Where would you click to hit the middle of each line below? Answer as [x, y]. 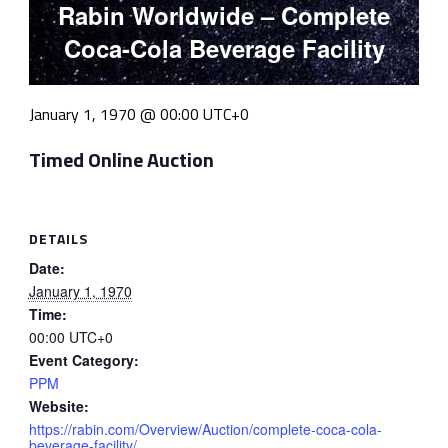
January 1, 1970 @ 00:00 [113, 113]
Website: [58, 405]
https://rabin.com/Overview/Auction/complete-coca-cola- [205, 428]
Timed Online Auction [121, 159]
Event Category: [83, 359]
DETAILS [58, 238]
